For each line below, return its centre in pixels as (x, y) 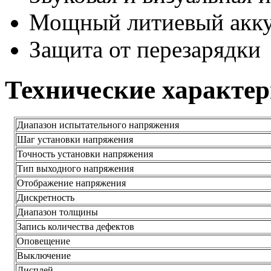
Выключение (44, 255)
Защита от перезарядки (145, 49)
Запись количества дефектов (75, 226)
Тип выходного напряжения (75, 168)
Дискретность (45, 197)
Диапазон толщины (57, 212)
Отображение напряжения (71, 183)
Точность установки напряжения (85, 154)
